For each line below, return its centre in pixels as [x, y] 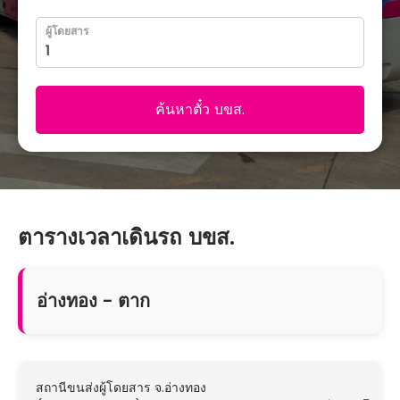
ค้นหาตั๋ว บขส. [200, 109]
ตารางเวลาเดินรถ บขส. [126, 237]
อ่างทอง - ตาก [93, 301]
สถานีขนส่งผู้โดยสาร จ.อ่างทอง [121, 387]
